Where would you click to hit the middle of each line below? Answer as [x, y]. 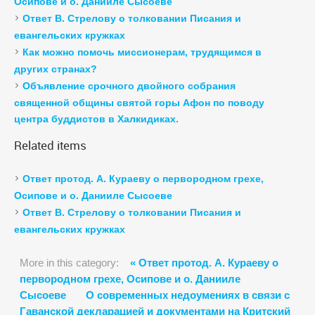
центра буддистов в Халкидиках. [96, 119]
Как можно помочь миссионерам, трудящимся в [142, 52]
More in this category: [69, 263]
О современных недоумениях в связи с [188, 295]
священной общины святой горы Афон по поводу [139, 103]
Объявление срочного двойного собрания [129, 86]
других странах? [56, 69]
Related [34, 146]
